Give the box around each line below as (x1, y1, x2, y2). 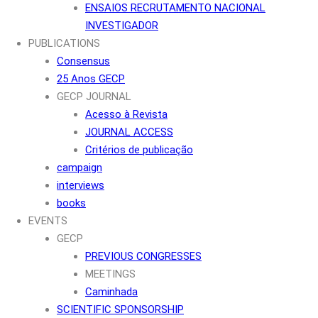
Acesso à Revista (85, 107, 168, 121)
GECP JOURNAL (57, 89, 131, 103)
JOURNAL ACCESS (85, 125, 173, 138)
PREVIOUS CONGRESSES (85, 249, 202, 263)
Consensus (57, 54, 110, 67)
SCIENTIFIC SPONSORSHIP (57, 302, 184, 316)
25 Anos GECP (57, 72, 125, 85)
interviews (57, 178, 104, 192)
